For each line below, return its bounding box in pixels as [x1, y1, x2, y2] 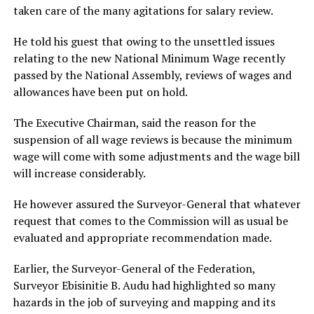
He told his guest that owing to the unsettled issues [13, 34, 275, 49]
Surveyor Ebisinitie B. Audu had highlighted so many [13, 278, 275, 293]
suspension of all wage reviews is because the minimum [13, 132, 292, 147]
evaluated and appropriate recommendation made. [13, 230, 272, 245]
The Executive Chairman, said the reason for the [13, 115, 256, 130]
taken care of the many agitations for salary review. [13, 3, 273, 18]
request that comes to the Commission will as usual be [13, 213, 288, 228]
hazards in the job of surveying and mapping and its [13, 294, 275, 310]
